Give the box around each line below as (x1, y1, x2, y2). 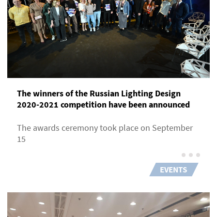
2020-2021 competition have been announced (17, 98, 190, 110)
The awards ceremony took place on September (17, 122, 193, 133)
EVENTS (160, 164, 187, 175)
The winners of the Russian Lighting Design (17, 87, 181, 99)
